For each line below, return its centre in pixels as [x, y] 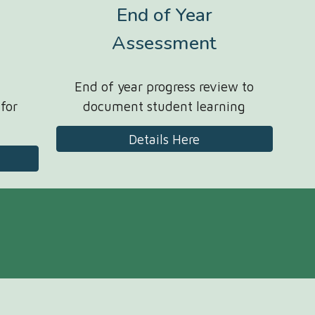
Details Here [165, 139]
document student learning [165, 106]
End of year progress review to [165, 86]
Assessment [165, 43]
